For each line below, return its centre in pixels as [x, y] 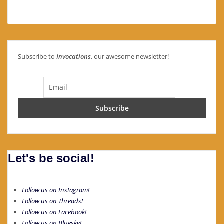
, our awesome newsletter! [130, 57]
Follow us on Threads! [52, 201]
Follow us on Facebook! [54, 212]
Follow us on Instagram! [55, 190]
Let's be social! [51, 158]
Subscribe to [37, 57]
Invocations [74, 57]
